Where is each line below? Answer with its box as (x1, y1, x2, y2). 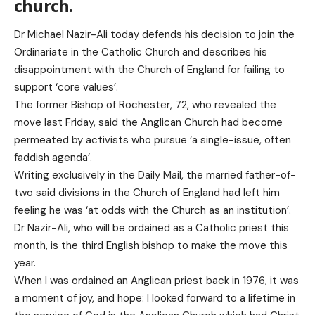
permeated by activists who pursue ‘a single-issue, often (14, 133, 291, 148)
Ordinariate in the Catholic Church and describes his (14, 45, 267, 60)
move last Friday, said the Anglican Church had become (14, 115, 283, 130)
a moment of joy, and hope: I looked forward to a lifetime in (14, 291, 295, 306)
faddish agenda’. (14, 150, 92, 165)
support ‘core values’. (14, 80, 118, 95)
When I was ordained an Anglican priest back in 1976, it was (14, 274, 299, 288)
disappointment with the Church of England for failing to (14, 63, 285, 77)
